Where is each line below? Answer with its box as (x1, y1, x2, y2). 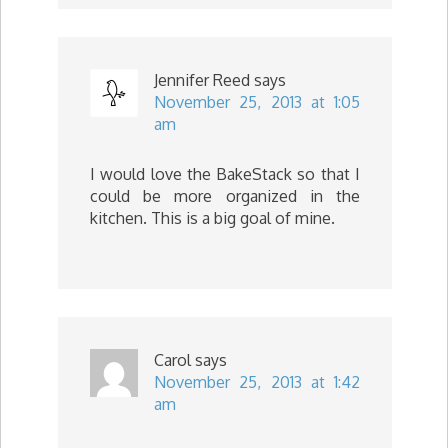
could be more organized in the (90, 185, 360, 206)
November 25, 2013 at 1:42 (154, 371, 360, 392)
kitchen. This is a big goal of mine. (90, 207, 335, 228)
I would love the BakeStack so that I (90, 163, 360, 184)
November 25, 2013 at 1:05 (154, 91, 360, 112)
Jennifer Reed (154, 69, 250, 90)
